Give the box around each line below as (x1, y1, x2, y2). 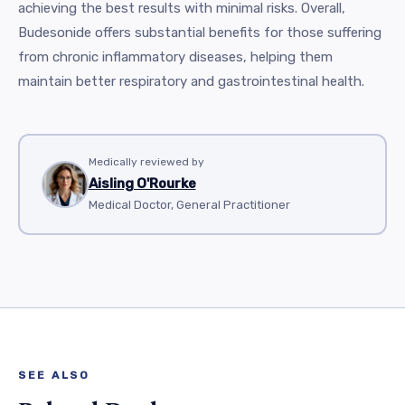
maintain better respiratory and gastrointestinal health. (18, 72, 364, 89)
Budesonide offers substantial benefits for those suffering (18, 24, 381, 41)
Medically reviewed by (88, 155, 204, 168)
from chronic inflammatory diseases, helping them (18, 48, 333, 65)
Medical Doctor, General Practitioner (88, 198, 290, 212)
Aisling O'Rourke (88, 175, 196, 192)
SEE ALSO (18, 368, 89, 381)
